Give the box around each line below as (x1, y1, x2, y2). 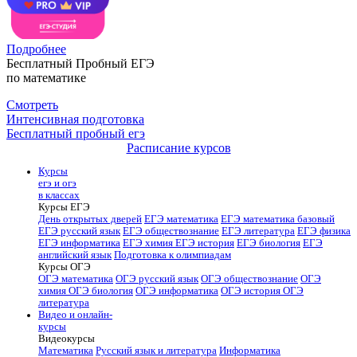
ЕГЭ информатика (38, 237, 120, 249)
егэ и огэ (38, 177, 76, 189)
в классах (38, 189, 80, 201)
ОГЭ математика (38, 273, 113, 284)
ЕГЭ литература (222, 225, 295, 237)
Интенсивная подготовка (6, 112, 144, 127)
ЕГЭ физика (297, 225, 351, 237)
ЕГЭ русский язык (38, 225, 120, 237)
